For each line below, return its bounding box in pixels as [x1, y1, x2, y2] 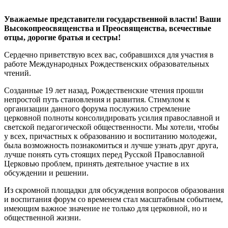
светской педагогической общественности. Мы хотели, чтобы [4, 122, 219, 131]
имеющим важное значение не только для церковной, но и [4, 204, 207, 213]
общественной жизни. [4, 213, 81, 222]
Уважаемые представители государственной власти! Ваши [4, 14, 221, 23]
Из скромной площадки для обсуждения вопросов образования [4, 185, 224, 194]
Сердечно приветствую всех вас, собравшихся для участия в [4, 50, 214, 59]
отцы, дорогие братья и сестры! [4, 33, 121, 42]
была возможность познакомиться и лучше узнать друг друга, [4, 140, 218, 150]
